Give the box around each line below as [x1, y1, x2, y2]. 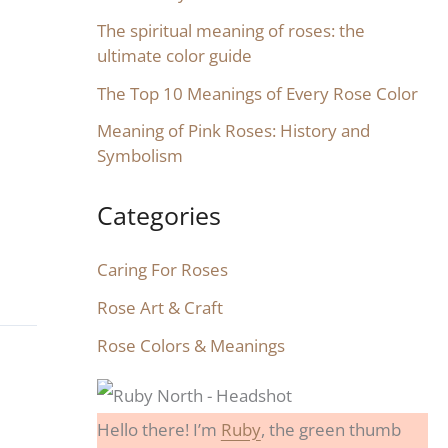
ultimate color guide [96, 43, 252, 67]
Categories [96, 197, 221, 232]
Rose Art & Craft [96, 295, 223, 319]
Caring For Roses [96, 258, 228, 282]
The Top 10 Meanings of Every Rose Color [96, 81, 418, 105]
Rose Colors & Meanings [96, 333, 285, 357]
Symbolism [96, 144, 183, 168]
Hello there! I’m [96, 417, 221, 441]
